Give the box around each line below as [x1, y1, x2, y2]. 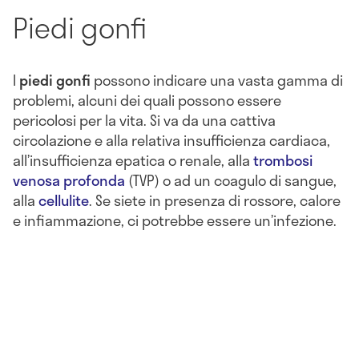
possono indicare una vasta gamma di [91, 68, 343, 91]
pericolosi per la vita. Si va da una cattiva [13, 108, 276, 131]
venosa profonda [13, 168, 125, 192]
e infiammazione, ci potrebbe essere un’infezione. [13, 208, 337, 232]
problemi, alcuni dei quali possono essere [13, 88, 281, 111]
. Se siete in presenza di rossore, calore [89, 188, 341, 212]
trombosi [253, 148, 313, 171]
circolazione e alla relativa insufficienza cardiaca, [13, 128, 330, 151]
